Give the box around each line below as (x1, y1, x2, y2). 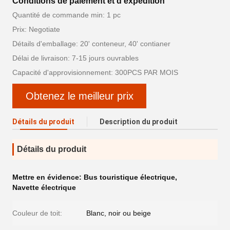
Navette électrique (12, 183, 76, 191)
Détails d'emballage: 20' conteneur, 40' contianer (12, 40, 170, 48)
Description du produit (100, 118, 178, 126)
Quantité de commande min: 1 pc (12, 11, 121, 19)
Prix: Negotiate (12, 25, 60, 33)
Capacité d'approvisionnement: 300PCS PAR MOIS (12, 68, 178, 76)
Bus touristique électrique (84, 173, 175, 181)
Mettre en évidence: (12, 173, 84, 181)
